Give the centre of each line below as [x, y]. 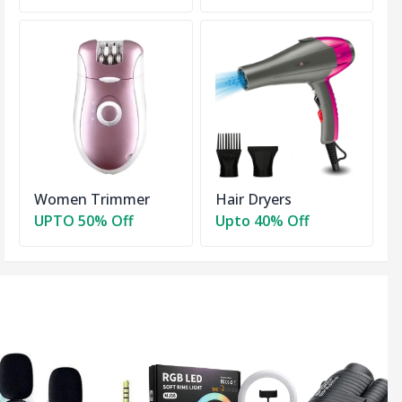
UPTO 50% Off [84, 221]
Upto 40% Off [262, 221]
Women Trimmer [92, 200]
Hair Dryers [253, 200]
